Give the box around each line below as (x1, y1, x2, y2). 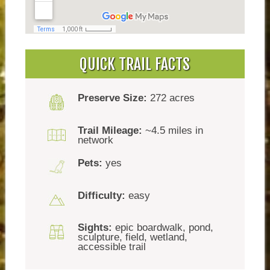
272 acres (147, 92, 195, 104)
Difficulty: (78, 189, 126, 201)
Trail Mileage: (78, 125, 143, 137)
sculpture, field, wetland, (78, 231, 188, 243)
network (78, 134, 114, 146)
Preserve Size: (78, 92, 148, 104)
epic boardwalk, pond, (112, 222, 214, 234)
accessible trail (78, 241, 146, 253)
